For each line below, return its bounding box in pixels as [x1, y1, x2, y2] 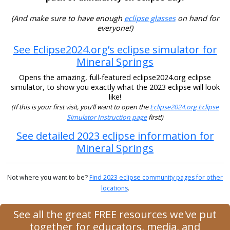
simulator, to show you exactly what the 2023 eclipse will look [10, 82, 220, 92]
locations [101, 183, 128, 193]
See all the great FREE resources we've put [13, 207, 217, 221]
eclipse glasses [124, 13, 176, 24]
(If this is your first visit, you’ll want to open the [11, 103, 150, 112]
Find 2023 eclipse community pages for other [89, 172, 223, 182]
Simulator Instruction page [67, 113, 147, 122]
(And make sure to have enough [11, 13, 124, 24]
